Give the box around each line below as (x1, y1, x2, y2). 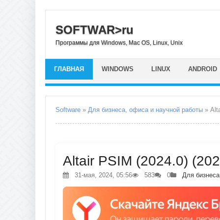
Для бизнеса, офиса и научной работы (88, 106, 203, 113)
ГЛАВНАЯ (54, 65, 84, 73)
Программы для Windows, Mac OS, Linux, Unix (55, 39, 183, 46)
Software (55, 106, 81, 113)
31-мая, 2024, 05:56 (73, 171, 132, 179)
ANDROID (188, 65, 217, 73)
